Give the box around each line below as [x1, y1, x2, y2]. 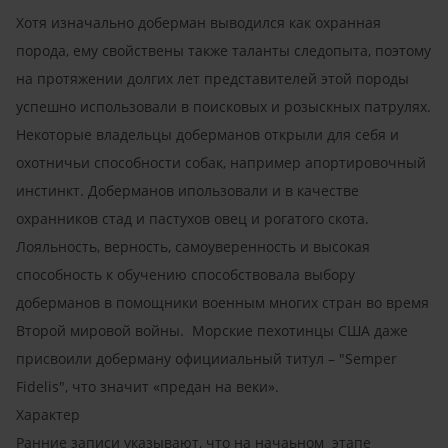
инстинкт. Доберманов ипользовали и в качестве [16, 180, 359, 200]
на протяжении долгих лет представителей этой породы [16, 68, 409, 88]
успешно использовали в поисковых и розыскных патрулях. [16, 96, 431, 116]
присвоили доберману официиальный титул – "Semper [16, 348, 397, 368]
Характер [16, 404, 80, 424]
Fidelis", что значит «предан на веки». [16, 376, 283, 396]
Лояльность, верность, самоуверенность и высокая [16, 236, 370, 256]
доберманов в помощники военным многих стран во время [16, 292, 429, 312]
